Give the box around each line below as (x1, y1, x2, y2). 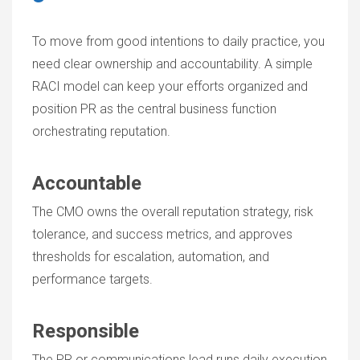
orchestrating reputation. (32, 124, 170, 139)
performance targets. (32, 272, 153, 287)
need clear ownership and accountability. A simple (32, 56, 313, 72)
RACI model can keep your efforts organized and (32, 79, 308, 94)
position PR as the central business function (32, 101, 276, 117)
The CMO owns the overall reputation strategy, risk (32, 204, 313, 219)
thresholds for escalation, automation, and (32, 249, 269, 264)
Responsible (32, 320, 139, 342)
